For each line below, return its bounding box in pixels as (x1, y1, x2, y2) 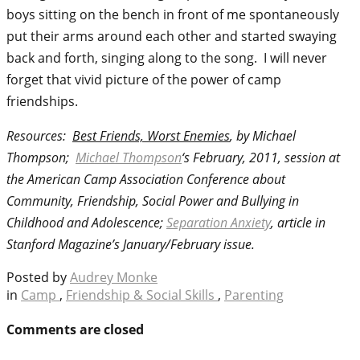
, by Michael (230, 127, 296, 145)
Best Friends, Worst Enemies (72, 127, 230, 145)
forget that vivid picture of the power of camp (6, 71, 281, 88)
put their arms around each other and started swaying (6, 27, 337, 45)
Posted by (6, 268, 70, 286)
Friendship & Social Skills (66, 286, 218, 304)
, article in (271, 214, 325, 231)
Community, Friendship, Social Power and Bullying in (6, 192, 299, 210)
